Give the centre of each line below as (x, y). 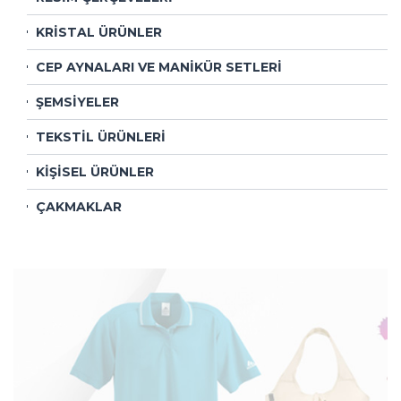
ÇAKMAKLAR (79, 207)
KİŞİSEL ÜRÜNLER (95, 172)
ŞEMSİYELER (77, 102)
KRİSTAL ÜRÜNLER (99, 32)
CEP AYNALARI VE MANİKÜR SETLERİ (159, 67)
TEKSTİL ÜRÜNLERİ (101, 137)
